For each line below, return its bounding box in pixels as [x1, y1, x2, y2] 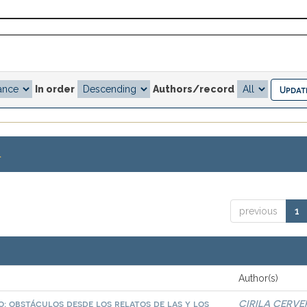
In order [35, 83, 75, 95]
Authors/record [153, 83, 234, 95]
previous [238, 206, 278, 217]
